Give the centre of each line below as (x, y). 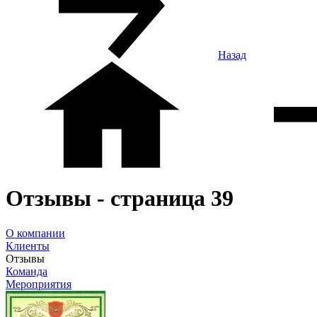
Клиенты (28, 246)
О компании (35, 233)
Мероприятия (39, 284)
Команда (27, 271)
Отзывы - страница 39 (120, 198)
